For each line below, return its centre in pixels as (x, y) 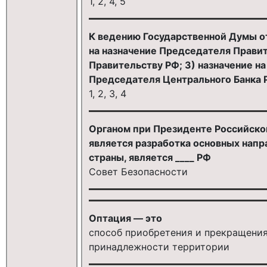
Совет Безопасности (138, 171)
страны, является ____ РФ (150, 157)
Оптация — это (125, 218)
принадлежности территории (159, 246)
